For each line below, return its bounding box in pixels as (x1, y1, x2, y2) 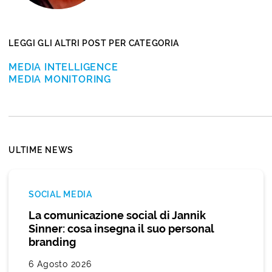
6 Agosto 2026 (29, 259, 92, 269)
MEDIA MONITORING (8, 73, 112, 85)
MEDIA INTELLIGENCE (8, 61, 118, 73)
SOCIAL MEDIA (29, 189, 92, 199)
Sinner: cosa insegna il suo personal (29, 222, 215, 235)
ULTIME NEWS (8, 144, 73, 155)
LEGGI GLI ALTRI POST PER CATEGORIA (8, 38, 180, 48)
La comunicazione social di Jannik (29, 208, 206, 222)
